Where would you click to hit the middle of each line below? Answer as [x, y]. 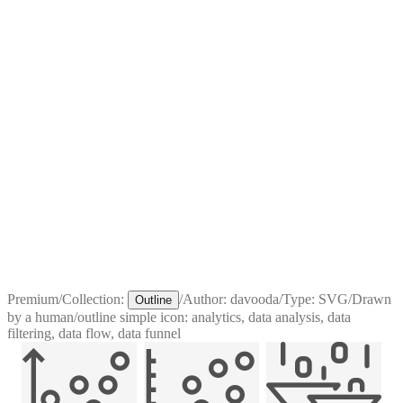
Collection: [93, 299]
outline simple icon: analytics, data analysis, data [214, 317]
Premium [33, 299]
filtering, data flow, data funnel [94, 333]
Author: [206, 299]
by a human [40, 317]
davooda [255, 299]
